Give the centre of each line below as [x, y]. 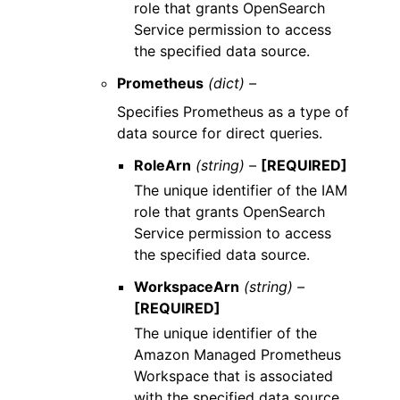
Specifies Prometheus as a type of [233, 111]
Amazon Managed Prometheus [238, 354]
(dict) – [233, 83]
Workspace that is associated [234, 375]
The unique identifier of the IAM [241, 190]
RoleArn [163, 165]
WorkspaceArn [187, 286]
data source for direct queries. [220, 133]
